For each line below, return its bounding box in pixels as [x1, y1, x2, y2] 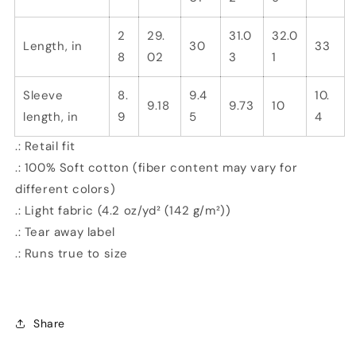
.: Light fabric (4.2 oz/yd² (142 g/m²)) [15, 203, 231, 219]
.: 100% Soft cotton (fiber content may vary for [15, 160, 298, 176]
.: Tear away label [15, 224, 115, 240]
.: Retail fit [15, 138, 75, 154]
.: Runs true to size [15, 246, 128, 261]
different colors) [15, 181, 116, 197]
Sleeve [23, 87, 64, 103]
